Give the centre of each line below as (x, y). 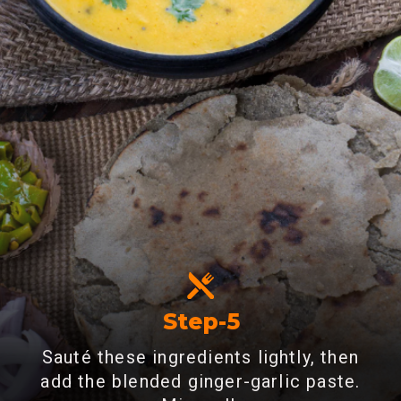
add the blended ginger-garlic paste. (200, 382)
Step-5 (201, 322)
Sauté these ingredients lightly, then (200, 358)
